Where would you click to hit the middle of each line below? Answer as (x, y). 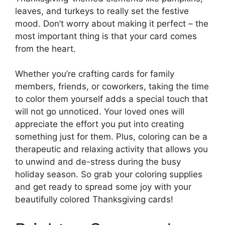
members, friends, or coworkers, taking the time (112, 87)
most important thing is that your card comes (106, 36)
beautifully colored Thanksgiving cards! (94, 200)
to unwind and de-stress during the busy (98, 162)
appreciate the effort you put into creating (99, 124)
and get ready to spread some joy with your (103, 187)
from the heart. (45, 48)
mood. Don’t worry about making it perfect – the (112, 23)
